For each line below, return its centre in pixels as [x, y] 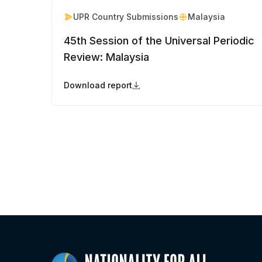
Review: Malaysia [106, 57]
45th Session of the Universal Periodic [159, 41]
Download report [98, 85]
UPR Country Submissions [126, 17]
